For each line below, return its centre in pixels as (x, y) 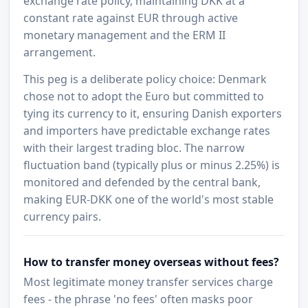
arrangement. (60, 53)
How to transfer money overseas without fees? (152, 262)
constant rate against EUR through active (131, 18)
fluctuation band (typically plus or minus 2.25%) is (152, 165)
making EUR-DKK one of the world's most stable (149, 200)
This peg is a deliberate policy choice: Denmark (145, 79)
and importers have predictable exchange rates (147, 131)
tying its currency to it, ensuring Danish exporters (153, 114)
